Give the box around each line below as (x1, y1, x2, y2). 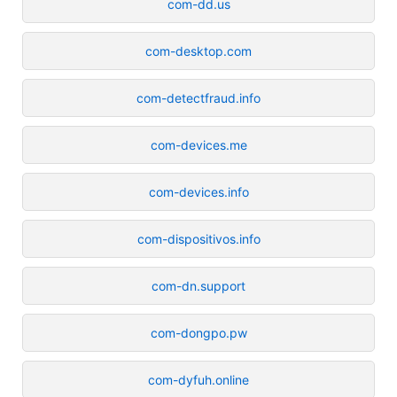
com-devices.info (148, 183, 249, 199)
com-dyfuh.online (148, 371, 249, 387)
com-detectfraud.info (136, 90, 261, 105)
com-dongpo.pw (150, 324, 247, 340)
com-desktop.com (145, 43, 252, 58)
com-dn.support (152, 277, 245, 293)
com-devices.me (150, 136, 247, 152)
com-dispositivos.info (136, 230, 261, 246)
